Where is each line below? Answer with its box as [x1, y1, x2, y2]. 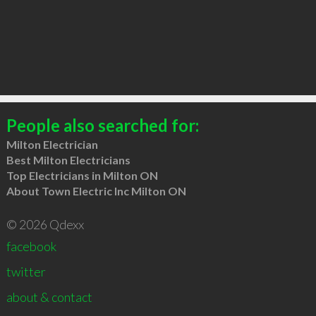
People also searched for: [6, 114, 199, 135]
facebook [6, 238, 56, 254]
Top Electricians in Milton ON [6, 168, 158, 182]
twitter [6, 263, 46, 279]
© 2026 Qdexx [6, 216, 84, 232]
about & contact [6, 288, 92, 305]
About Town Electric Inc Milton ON [6, 183, 186, 197]
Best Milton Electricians [6, 152, 130, 166]
